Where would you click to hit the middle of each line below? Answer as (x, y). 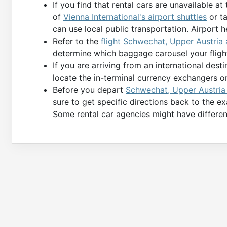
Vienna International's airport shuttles (135, 17)
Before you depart (89, 90)
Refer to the (77, 41)
